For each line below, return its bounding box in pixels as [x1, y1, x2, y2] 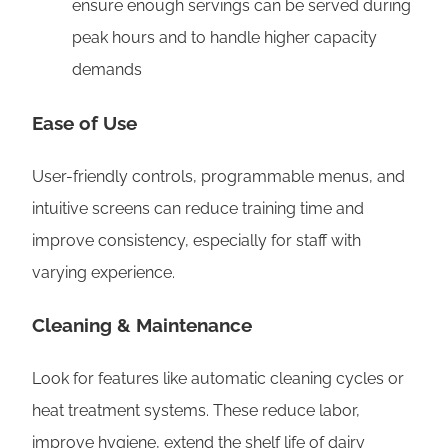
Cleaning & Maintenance [32, 314, 252, 337]
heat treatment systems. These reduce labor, [32, 400, 360, 420]
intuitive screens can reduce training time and [32, 198, 364, 218]
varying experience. [32, 262, 175, 282]
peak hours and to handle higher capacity [72, 28, 377, 48]
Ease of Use [32, 111, 137, 134]
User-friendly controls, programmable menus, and [32, 166, 405, 186]
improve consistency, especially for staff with [32, 230, 361, 250]
